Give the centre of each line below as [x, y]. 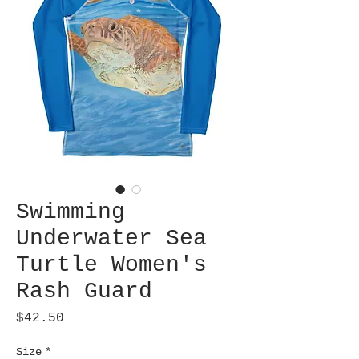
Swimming [71, 212]
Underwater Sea [111, 239]
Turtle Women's [111, 265]
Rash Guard [84, 292]
